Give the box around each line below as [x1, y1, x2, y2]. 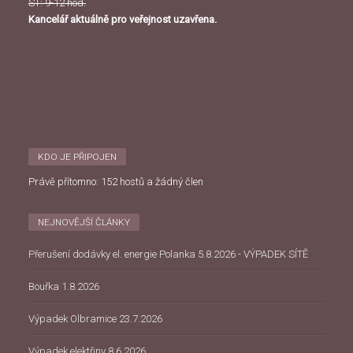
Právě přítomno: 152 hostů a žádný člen [28, 176, 203, 188]
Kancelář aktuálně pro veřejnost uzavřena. [28, 13, 217, 25]
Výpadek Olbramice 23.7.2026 [28, 313, 162, 325]
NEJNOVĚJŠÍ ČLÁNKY [38, 217, 130, 228]
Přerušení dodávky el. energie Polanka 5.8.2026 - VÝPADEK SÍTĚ [28, 248, 308, 260]
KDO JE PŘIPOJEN [38, 151, 117, 162]
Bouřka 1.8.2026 [28, 281, 99, 292]
